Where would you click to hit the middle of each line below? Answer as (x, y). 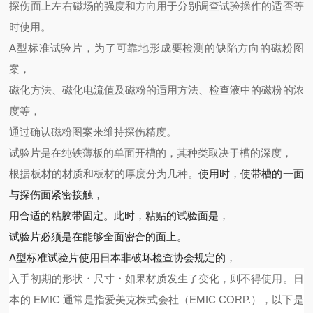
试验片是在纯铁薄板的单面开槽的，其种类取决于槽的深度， (151, 153)
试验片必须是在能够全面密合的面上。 (99, 236)
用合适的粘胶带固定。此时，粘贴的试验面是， (119, 216)
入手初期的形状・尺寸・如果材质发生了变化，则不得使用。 (151, 278)
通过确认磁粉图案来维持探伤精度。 (93, 132)
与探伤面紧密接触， (57, 195)
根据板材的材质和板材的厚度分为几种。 (104, 174)
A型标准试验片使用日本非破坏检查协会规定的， (123, 257)
